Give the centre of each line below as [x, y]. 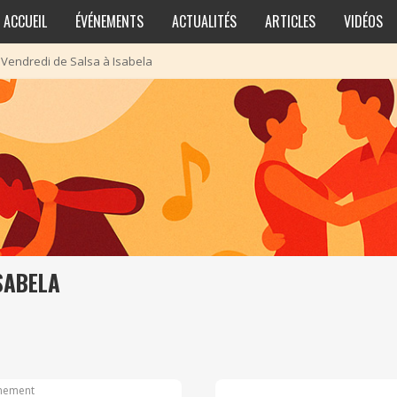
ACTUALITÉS [204, 21]
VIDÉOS [363, 21]
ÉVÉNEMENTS [109, 21]
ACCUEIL [25, 21]
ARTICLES [290, 21]
